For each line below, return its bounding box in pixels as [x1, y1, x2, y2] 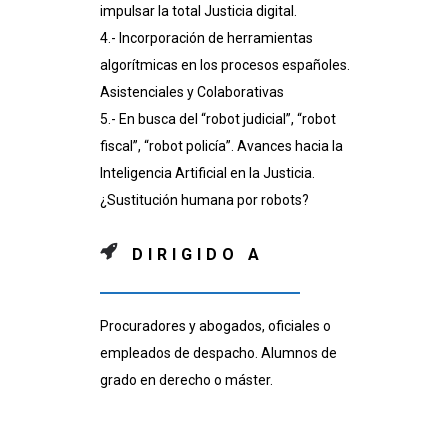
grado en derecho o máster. [100, 372, 273, 389]
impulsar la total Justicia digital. [100, 3, 297, 20]
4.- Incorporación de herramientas [100, 30, 313, 47]
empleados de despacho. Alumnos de [100, 345, 337, 362]
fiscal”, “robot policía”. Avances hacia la [100, 138, 343, 155]
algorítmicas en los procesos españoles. [100, 57, 350, 74]
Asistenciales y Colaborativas [100, 84, 284, 101]
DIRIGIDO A [132, 245, 264, 265]
